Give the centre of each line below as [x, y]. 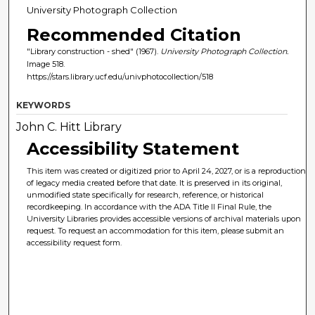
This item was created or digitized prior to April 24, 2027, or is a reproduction [167, 171]
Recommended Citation [134, 35]
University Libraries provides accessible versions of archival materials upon [164, 219]
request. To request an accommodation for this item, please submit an [156, 231]
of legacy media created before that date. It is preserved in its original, [155, 183]
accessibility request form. [75, 243]
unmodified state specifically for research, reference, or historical [146, 195]
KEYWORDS [44, 105]
